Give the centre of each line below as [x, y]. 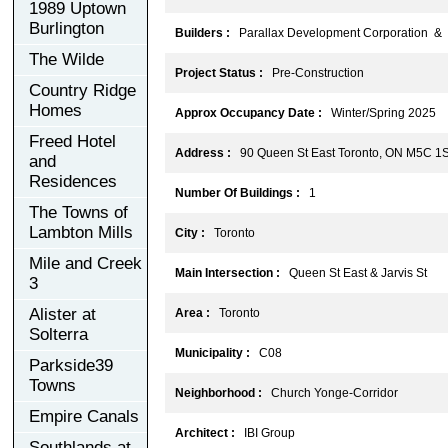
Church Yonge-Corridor [329, 392]
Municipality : [212, 352]
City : [189, 232]
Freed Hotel [72, 141]
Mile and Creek [85, 263]
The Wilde [66, 59]
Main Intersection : [227, 272]
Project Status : [218, 72]
